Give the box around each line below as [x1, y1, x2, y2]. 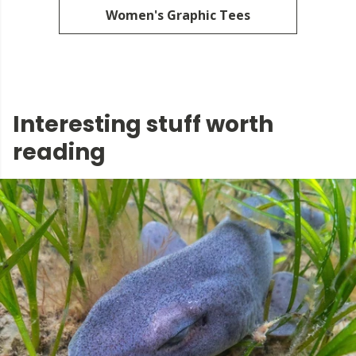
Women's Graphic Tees [106, 6, 250, 25]
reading [13, 137, 106, 168]
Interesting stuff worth [13, 109, 273, 141]
